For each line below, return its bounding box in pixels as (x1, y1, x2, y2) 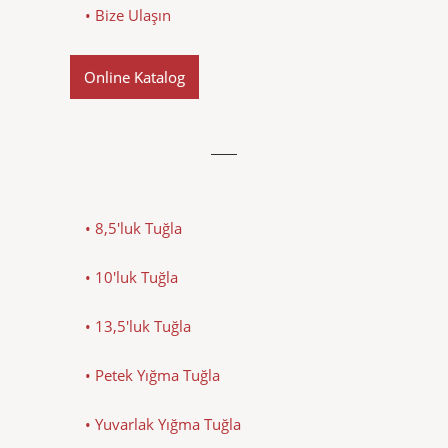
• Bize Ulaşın (85, 4, 171, 25)
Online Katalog (84, 66, 185, 87)
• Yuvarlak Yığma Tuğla (85, 413, 241, 434)
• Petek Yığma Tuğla (85, 364, 220, 385)
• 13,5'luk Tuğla (85, 315, 191, 336)
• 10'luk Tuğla (85, 266, 178, 287)
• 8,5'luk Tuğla (85, 217, 182, 238)
